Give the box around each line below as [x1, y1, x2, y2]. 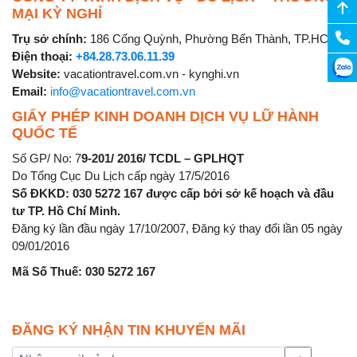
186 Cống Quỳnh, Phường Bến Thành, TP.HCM [87, 31, 339, 45]
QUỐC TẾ [12, 124, 77, 141]
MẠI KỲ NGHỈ [12, 5, 102, 22]
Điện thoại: [12, 49, 73, 63]
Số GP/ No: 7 [12, 151, 81, 165]
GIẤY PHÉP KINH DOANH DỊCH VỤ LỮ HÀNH [12, 108, 319, 124]
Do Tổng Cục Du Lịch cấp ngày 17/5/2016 [12, 168, 229, 182]
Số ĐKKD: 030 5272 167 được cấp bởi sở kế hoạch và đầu [12, 186, 334, 200]
